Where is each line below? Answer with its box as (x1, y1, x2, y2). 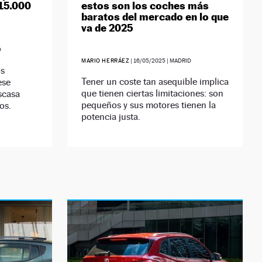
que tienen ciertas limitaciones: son (81, 88, 224, 99)
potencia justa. (81, 111, 141, 123)
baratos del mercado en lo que (81, 11, 229, 23)
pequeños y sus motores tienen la (81, 99, 216, 111)
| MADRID (166, 57, 192, 64)
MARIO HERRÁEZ (81, 57, 130, 64)
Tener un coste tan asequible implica (81, 76, 229, 88)
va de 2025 (81, 22, 134, 35)
